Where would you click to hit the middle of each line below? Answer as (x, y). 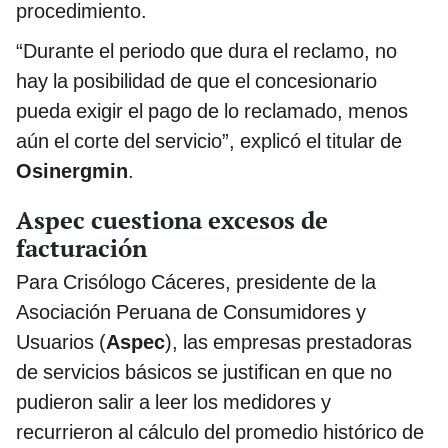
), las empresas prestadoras (288, 341)
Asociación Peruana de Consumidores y (191, 311)
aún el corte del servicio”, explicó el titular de (209, 140)
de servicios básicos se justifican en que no (204, 371)
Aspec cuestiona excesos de (172, 219)
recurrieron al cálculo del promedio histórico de (220, 431)
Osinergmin (72, 170)
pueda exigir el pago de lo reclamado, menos (212, 110)
